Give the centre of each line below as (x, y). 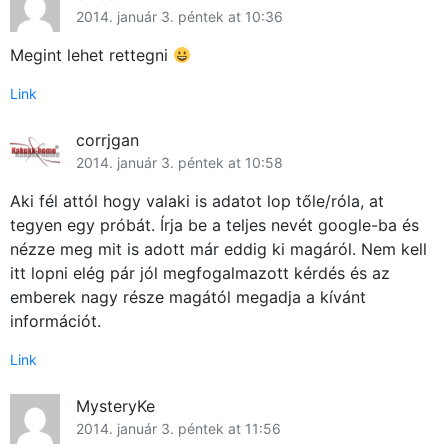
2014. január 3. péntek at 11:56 (178, 429)
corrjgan (107, 140)
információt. (55, 321)
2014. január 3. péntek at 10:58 (179, 163)
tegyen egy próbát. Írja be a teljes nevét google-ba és (214, 225)
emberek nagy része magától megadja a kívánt (188, 297)
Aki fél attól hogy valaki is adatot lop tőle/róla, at (197, 201)
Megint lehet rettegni (91, 55)
